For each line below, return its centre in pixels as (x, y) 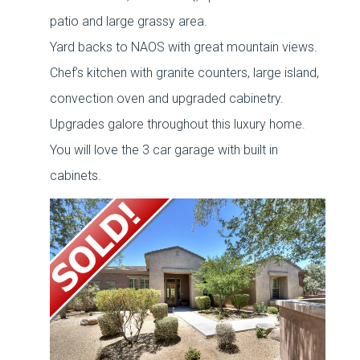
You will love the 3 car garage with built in (164, 150)
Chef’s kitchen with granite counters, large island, (185, 73)
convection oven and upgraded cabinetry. (167, 98)
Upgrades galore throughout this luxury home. (178, 124)
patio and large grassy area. (129, 21)
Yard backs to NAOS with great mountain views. (184, 47)
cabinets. (76, 176)
